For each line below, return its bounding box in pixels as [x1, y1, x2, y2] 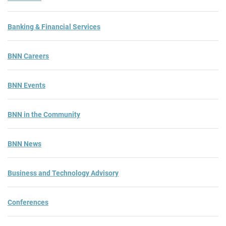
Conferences [8, 198, 48, 206]
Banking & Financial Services [8, 22, 100, 31]
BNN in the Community [8, 110, 80, 119]
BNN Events [8, 81, 45, 89]
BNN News [8, 139, 41, 148]
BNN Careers [8, 51, 49, 60]
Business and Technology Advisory [8, 168, 119, 177]
